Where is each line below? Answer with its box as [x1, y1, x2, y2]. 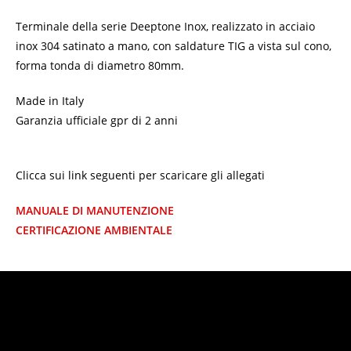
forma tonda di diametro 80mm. [16, 58, 184, 74]
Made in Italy [16, 93, 84, 109]
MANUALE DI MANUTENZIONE [16, 203, 174, 219]
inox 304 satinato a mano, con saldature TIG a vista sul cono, [16, 38, 331, 54]
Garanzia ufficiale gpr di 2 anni [16, 113, 178, 128]
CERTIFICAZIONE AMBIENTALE [16, 223, 172, 238]
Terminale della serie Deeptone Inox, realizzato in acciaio [16, 19, 315, 34]
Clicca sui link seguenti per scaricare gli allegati [16, 168, 265, 183]
